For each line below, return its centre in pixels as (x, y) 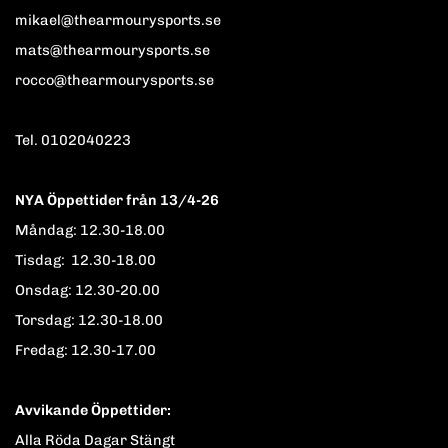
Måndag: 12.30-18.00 (90, 229)
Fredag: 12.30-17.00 (85, 349)
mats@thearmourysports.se (112, 49)
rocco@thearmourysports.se (114, 79)
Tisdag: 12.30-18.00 (85, 259)
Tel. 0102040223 (110, 139)
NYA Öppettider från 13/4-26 (117, 199)
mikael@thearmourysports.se (118, 19)
